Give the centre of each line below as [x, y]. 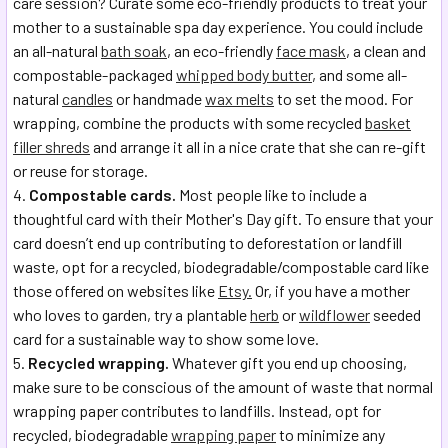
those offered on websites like [115, 291]
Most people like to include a [271, 195]
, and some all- [359, 75]
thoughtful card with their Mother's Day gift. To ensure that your [223, 219]
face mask [311, 51]
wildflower [334, 315]
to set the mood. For [343, 99]
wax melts [239, 99]
